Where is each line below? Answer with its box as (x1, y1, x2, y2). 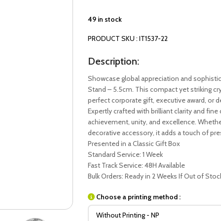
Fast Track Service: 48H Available (87, 161, 185, 170)
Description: (87, 55, 139, 67)
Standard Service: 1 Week (87, 150, 163, 159)
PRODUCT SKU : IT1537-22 (87, 34, 168, 43)
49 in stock (87, 15, 122, 24)
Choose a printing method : (96, 192, 181, 201)
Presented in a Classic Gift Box (87, 139, 180, 148)
